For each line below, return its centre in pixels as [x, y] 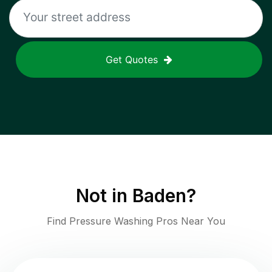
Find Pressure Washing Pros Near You [136, 221]
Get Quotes [132, 60]
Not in [104, 196]
